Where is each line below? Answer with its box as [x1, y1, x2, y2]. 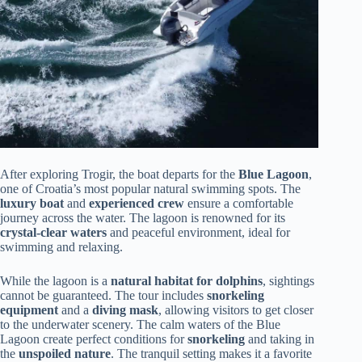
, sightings [263, 273, 314, 288]
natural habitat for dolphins [111, 273, 263, 288]
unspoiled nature [19, 346, 111, 360]
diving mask [92, 302, 158, 317]
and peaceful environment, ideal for [107, 225, 290, 239]
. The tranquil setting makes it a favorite [111, 346, 312, 360]
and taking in [245, 331, 314, 346]
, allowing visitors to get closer [158, 302, 314, 317]
